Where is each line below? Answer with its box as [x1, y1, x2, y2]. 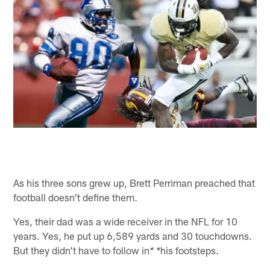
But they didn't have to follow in [13, 243, 150, 256]
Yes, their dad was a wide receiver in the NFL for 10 [13, 215, 238, 227]
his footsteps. [160, 243, 219, 256]
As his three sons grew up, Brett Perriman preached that [13, 176, 256, 189]
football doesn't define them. [13, 190, 138, 203]
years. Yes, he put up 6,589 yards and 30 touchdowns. [13, 229, 253, 242]
